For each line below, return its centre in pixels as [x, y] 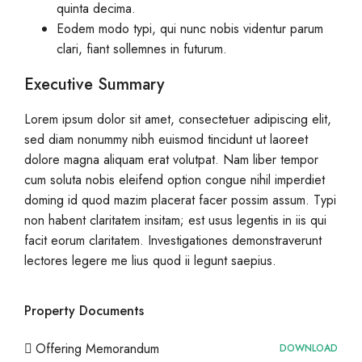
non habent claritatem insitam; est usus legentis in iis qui [175, 220]
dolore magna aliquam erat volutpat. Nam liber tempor [171, 160]
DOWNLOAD [309, 348]
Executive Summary [94, 84]
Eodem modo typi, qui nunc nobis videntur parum [190, 29]
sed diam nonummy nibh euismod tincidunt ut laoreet [166, 139]
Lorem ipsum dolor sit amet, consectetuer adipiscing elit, [178, 119]
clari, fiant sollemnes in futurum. [142, 49]
